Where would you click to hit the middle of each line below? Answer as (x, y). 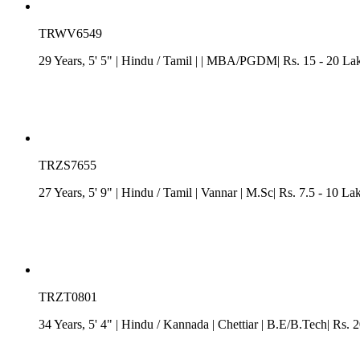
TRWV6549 (70, 33)
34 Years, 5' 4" (77, 324)
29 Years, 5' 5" (77, 60)
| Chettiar (235, 324)
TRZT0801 (68, 297)
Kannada (186, 324)
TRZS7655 (67, 165)
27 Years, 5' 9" (77, 192)
